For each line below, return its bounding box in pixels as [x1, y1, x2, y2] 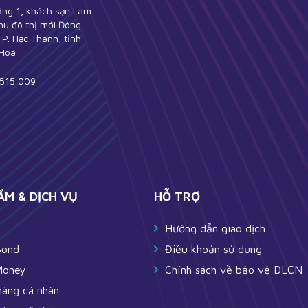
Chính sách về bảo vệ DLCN [165, 263, 302, 276]
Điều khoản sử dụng [165, 243, 262, 256]
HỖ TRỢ [154, 189, 200, 204]
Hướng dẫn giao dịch [165, 222, 265, 235]
